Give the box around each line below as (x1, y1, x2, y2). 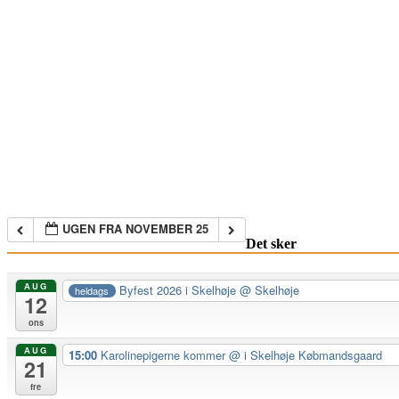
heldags (75, 282, 110, 297)
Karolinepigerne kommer (100, 346, 229, 363)
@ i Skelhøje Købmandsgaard (228, 346, 382, 363)
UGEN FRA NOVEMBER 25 (62, 219, 209, 237)
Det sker (245, 236, 297, 252)
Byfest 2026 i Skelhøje (119, 281, 240, 299)
